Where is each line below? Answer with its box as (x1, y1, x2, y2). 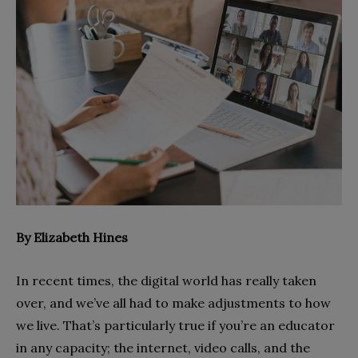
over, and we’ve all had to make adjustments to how (16, 295, 331, 311)
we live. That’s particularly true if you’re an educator (16, 317, 335, 333)
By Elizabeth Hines (16, 229, 128, 245)
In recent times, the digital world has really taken (16, 272, 316, 288)
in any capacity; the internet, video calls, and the (16, 340, 310, 356)
